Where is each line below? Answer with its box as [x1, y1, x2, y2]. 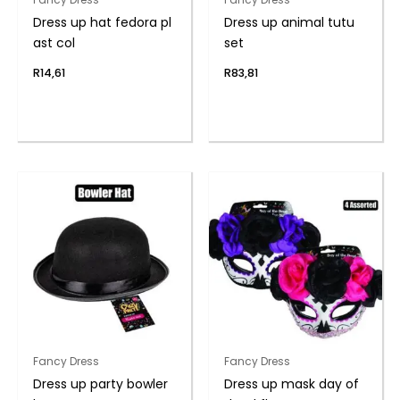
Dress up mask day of [223, 375, 359, 393]
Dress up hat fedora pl [32, 12, 171, 31]
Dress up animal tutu [223, 12, 354, 31]
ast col [32, 33, 75, 52]
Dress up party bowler [32, 375, 168, 393]
